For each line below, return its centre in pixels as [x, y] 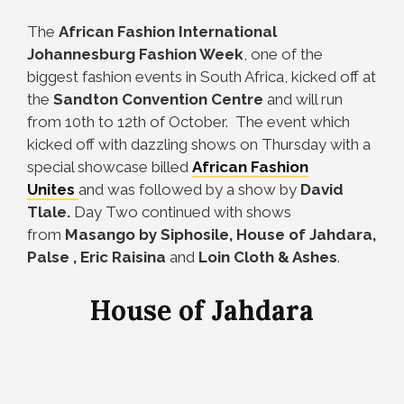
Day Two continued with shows [183, 212]
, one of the [283, 54]
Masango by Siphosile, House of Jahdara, [220, 234]
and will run [303, 99]
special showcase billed [110, 167]
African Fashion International [168, 32]
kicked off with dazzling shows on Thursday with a [199, 144]
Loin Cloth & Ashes [266, 257]
